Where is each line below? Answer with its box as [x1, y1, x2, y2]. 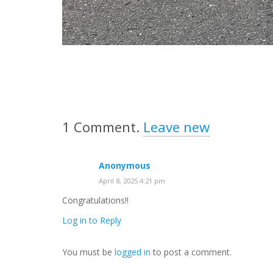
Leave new [143, 118, 210, 136]
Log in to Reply [62, 214, 121, 226]
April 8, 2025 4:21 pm [99, 176, 165, 185]
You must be [62, 246, 115, 258]
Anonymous [99, 160, 151, 171]
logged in [115, 246, 151, 258]
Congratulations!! [62, 194, 129, 207]
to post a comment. [151, 246, 232, 258]
